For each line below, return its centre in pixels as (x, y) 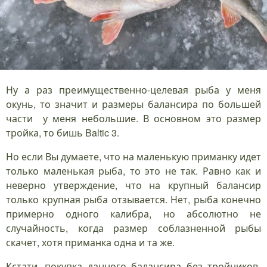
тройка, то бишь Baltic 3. (63, 133)
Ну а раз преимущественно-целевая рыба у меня (133, 90)
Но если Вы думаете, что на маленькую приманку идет (133, 157)
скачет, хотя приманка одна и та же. (90, 243)
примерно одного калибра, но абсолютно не (133, 214)
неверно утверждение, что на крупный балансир (133, 185)
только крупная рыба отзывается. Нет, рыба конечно (133, 200)
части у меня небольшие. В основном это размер (133, 119)
